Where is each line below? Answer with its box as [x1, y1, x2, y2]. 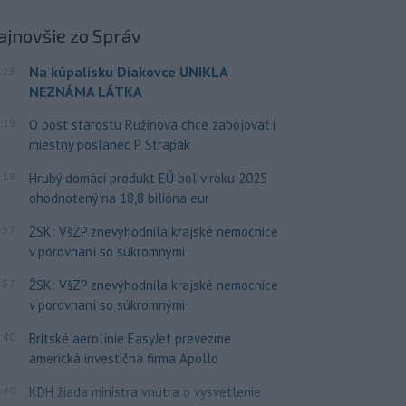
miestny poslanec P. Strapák [28, 135, 190, 153]
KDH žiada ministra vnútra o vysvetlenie [28, 382, 261, 401]
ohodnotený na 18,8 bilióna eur [28, 188, 209, 207]
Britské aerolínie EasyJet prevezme [28, 329, 231, 347]
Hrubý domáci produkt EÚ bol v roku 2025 [28, 169, 267, 187]
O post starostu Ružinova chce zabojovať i [28, 115, 275, 133]
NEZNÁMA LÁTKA [28, 82, 142, 101]
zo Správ [70, 24, 141, 46]
